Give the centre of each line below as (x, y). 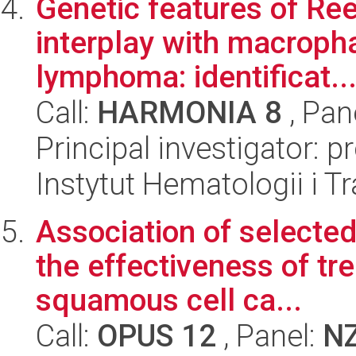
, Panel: (269, 336)
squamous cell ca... (169, 300)
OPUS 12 (157, 336)
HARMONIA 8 (190, 112)
